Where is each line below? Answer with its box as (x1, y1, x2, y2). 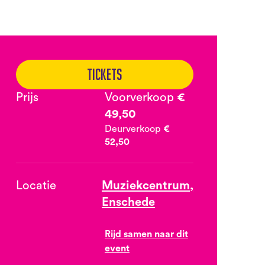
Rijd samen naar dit (104, 230, 188, 240)
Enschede (102, 196, 156, 209)
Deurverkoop (104, 124, 163, 134)
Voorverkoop (104, 91, 177, 104)
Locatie (15, 180, 56, 192)
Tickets (87, 65, 122, 83)
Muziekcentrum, (102, 180, 194, 192)
